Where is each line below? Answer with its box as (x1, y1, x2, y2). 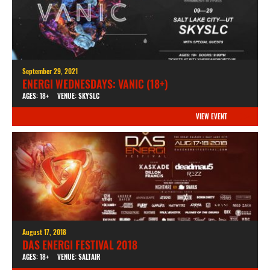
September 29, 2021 (22, 66, 78, 77)
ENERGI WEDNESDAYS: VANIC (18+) (22, 76, 168, 92)
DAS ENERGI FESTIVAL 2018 (22, 237, 137, 253)
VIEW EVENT (195, 111, 227, 122)
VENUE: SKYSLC (57, 90, 99, 101)
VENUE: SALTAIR (57, 251, 101, 262)
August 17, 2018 (22, 227, 66, 237)
